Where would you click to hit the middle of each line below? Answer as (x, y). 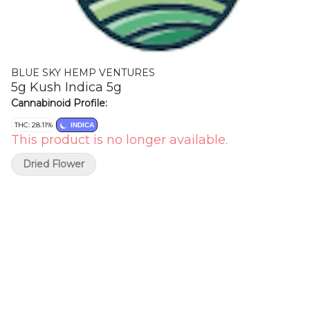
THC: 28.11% (34, 125)
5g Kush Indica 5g (66, 87)
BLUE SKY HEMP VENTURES (83, 73)
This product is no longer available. (119, 140)
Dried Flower (54, 164)
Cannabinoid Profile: (59, 103)
